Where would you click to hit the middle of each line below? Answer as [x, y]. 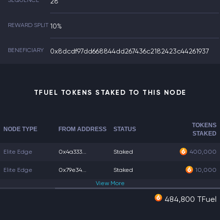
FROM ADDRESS [82, 129]
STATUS [125, 129]
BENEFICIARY [26, 50]
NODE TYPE [20, 129]
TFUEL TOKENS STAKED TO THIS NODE [110, 93]
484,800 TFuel [191, 199]
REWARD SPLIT [28, 25]
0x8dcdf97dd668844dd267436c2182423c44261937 [130, 51]
